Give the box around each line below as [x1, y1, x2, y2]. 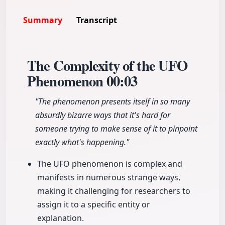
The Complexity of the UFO [27, 55, 188, 76]
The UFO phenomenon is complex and [37, 158, 182, 170]
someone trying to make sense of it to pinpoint [35, 123, 197, 135]
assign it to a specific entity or [37, 199, 150, 210]
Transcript [76, 15, 117, 26]
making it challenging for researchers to [37, 185, 190, 197]
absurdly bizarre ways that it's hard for [35, 109, 170, 121]
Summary [23, 15, 62, 26]
